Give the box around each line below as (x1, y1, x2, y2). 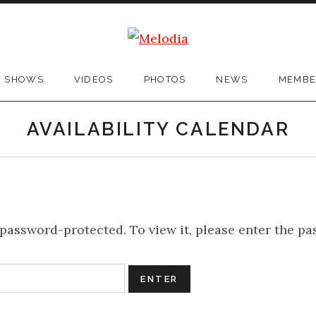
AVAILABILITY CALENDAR (26, 119, 290, 140)
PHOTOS (143, 74, 186, 85)
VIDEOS (73, 74, 114, 85)
